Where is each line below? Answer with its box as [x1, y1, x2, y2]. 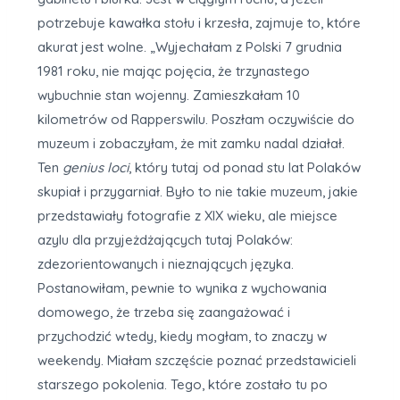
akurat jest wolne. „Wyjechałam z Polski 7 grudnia [37, 37, 342, 55]
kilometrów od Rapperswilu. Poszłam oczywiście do [37, 110, 354, 128]
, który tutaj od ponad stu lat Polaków [129, 158, 361, 176]
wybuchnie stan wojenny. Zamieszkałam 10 [37, 86, 300, 104]
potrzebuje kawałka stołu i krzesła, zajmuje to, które [37, 13, 361, 31]
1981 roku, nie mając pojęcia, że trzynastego [37, 62, 310, 79]
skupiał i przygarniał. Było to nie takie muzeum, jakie [37, 182, 358, 200]
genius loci [62, 158, 129, 176]
